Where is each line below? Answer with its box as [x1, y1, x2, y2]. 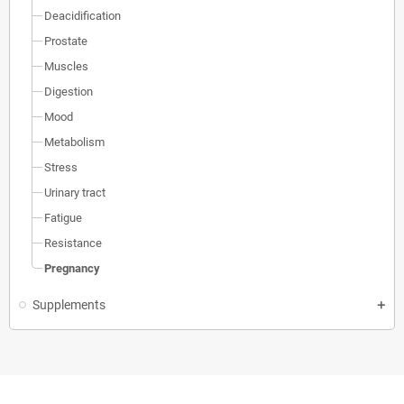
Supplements [32, 298, 106, 312]
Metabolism [44, 135, 105, 149]
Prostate [44, 34, 87, 48]
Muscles [44, 60, 88, 73]
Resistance [44, 236, 102, 250]
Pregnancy [44, 262, 100, 275]
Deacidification [44, 9, 121, 23]
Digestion [44, 85, 93, 98]
